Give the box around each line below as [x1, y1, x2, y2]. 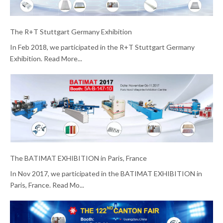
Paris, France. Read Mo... [10, 181, 84, 190]
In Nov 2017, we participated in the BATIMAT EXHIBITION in [10, 169, 202, 178]
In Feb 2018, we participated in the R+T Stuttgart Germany [10, 42, 195, 51]
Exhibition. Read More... [10, 54, 82, 63]
